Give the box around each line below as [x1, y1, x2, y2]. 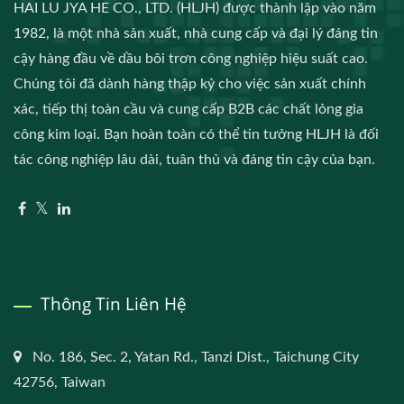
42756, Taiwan [14, 375, 106, 390]
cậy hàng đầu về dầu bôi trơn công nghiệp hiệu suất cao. [14, 51, 368, 67]
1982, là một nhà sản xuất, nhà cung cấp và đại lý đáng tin [14, 26, 378, 41]
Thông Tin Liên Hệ [41, 292, 187, 317]
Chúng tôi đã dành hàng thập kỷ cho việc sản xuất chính [14, 77, 366, 92]
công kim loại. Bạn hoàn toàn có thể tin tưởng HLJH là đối [14, 127, 379, 142]
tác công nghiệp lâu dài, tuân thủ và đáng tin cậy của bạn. [14, 152, 375, 168]
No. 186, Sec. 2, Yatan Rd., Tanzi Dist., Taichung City [32, 350, 359, 365]
